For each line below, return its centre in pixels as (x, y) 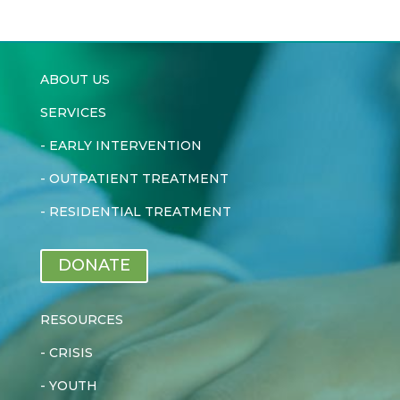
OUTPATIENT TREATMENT (138, 179)
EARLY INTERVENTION (125, 146)
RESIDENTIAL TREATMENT (140, 212)
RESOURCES (81, 319)
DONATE (94, 266)
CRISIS (71, 352)
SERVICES (73, 112)
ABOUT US (75, 79)
